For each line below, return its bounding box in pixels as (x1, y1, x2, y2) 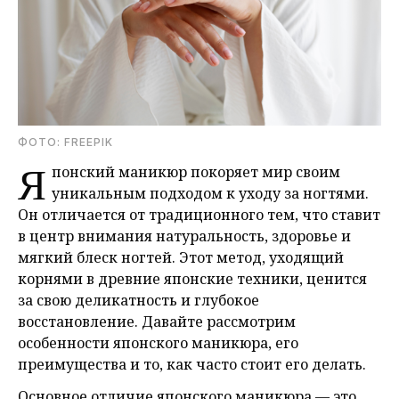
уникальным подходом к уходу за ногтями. (52, 183, 369, 204)
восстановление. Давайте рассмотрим (18, 312, 296, 332)
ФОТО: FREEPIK (18, 135, 113, 150)
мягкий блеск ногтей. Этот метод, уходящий (18, 248, 344, 268)
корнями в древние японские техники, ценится (18, 269, 367, 289)
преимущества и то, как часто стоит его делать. (18, 354, 366, 375)
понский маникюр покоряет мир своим (52, 162, 340, 183)
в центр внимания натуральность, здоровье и (18, 226, 351, 247)
